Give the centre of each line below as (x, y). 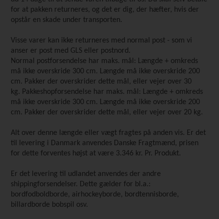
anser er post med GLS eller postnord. (71, 51)
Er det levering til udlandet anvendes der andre (86, 174)
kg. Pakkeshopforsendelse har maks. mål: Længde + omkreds (107, 92)
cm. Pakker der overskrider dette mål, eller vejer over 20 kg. (107, 112)
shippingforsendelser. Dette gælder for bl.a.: (81, 184)
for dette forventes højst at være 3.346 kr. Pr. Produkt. (97, 153)
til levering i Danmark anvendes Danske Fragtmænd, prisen (105, 143)
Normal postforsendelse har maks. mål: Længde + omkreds (105, 61)
